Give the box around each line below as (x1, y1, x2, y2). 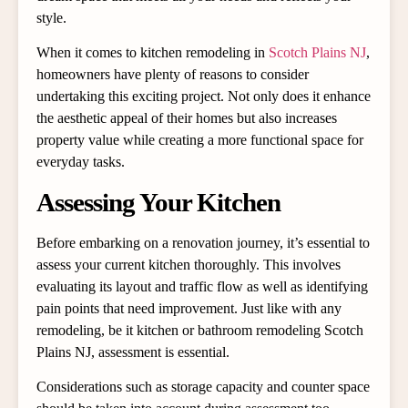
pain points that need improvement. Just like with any (36, 300, 342, 316)
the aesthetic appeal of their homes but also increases (36, 110, 337, 127)
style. (36, 9, 66, 25)
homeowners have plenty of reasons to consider (36, 66, 309, 83)
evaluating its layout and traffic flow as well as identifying (36, 278, 368, 294)
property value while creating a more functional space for (36, 132, 363, 148)
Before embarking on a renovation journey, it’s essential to (36, 234, 370, 250)
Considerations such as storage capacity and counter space (36, 379, 370, 395)
